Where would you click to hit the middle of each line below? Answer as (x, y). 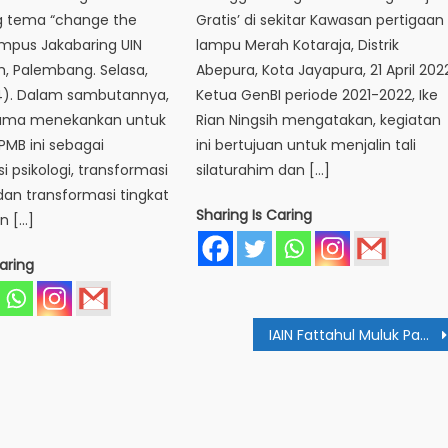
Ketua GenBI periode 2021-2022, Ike (317, 95)
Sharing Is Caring (254, 215)
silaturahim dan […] (263, 170)
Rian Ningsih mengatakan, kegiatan (319, 120)
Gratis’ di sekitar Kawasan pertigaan (320, 20)
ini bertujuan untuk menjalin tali (306, 145)
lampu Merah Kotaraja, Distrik (298, 45)
